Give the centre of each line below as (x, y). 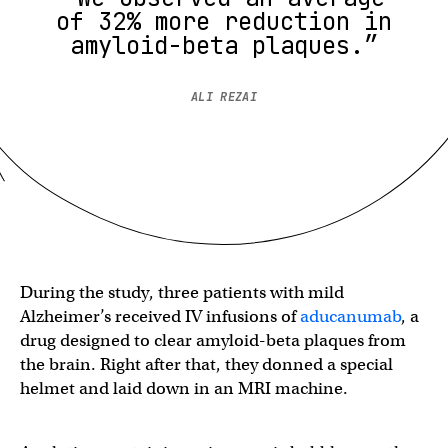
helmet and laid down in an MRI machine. (186, 388)
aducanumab (350, 316)
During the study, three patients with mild (182, 292)
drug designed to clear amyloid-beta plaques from (213, 340)
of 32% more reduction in (224, 21)
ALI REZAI (224, 96)
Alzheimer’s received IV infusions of (160, 316)
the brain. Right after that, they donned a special (206, 364)
